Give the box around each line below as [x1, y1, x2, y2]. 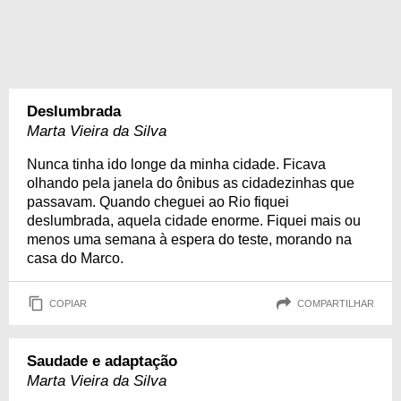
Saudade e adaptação [27, 353, 177, 370]
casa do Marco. [27, 251, 124, 266]
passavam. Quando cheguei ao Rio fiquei [27, 194, 289, 209]
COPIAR [49, 297, 87, 309]
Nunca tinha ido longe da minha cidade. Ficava [27, 157, 326, 172]
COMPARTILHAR [297, 297, 374, 309]
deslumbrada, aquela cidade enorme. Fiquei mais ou [27, 213, 361, 228]
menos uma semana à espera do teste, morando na [27, 232, 352, 247]
